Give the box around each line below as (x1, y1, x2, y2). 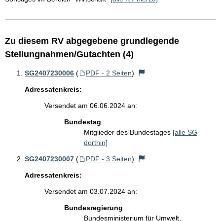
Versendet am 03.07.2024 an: (44, 187, 137, 195)
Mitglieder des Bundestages (84, 128, 173, 136)
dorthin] (84, 139, 108, 147)
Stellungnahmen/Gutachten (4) (5, 49, 134, 59)
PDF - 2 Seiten (85, 69, 132, 77)
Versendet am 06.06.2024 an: (44, 102, 137, 110)
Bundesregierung (64, 204, 123, 212)
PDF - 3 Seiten (85, 155, 132, 163)
